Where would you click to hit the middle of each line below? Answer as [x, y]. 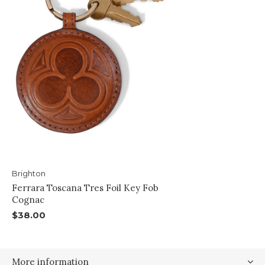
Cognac [28, 200]
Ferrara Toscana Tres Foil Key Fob [85, 188]
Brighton [29, 174]
